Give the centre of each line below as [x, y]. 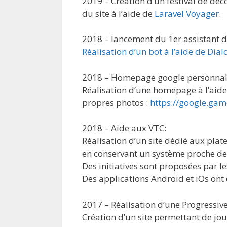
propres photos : [116, 102]
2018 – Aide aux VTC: [124, 128]
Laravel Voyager [187, 13]
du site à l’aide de [118, 13]
